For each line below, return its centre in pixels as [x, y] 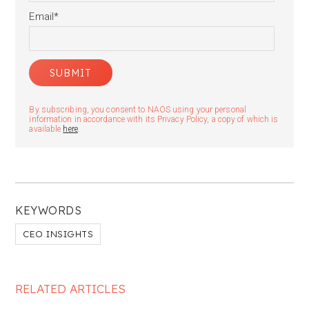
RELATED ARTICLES [71, 289]
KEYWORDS [49, 210]
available [46, 129]
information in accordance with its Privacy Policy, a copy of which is [154, 119]
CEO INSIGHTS [58, 234]
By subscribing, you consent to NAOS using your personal [138, 110]
